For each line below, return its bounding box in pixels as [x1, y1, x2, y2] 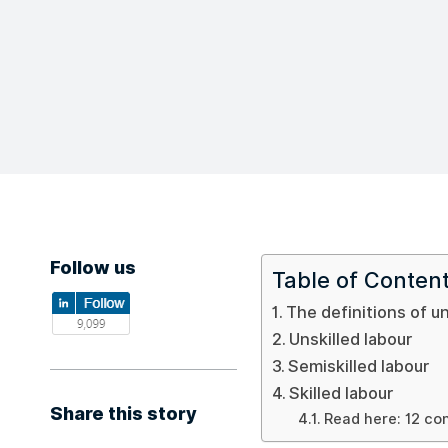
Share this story [49, 400, 197, 428]
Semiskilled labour [288, 354, 430, 378]
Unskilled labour [289, 327, 413, 351]
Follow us [49, 254, 136, 282]
